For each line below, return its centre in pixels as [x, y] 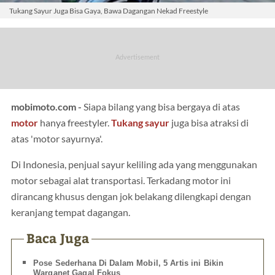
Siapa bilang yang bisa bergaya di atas [162, 107]
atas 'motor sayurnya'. [57, 138]
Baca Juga [58, 238]
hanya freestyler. [75, 122]
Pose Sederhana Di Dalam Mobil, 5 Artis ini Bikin [129, 263]
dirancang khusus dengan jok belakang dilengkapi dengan [131, 196]
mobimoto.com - [47, 107]
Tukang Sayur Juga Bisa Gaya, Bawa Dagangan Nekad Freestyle [109, 11]
